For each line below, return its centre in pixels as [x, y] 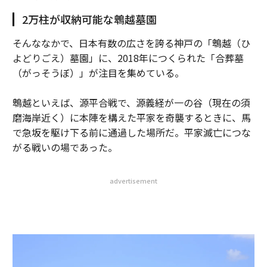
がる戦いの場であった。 [65, 147]
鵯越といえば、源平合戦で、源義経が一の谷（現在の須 [131, 103]
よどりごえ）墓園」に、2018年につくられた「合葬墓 [128, 58]
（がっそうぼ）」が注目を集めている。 [98, 73]
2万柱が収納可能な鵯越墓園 [89, 19]
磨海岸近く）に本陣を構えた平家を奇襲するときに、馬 [131, 117]
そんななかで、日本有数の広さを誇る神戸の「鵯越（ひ [131, 43]
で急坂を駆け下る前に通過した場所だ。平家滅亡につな [131, 132]
